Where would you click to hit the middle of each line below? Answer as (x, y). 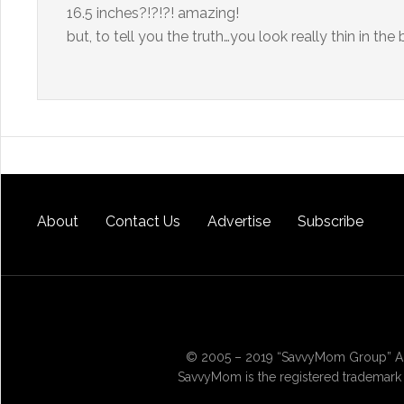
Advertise (239, 221)
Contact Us (143, 221)
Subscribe (331, 221)
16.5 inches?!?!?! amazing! (153, 13)
